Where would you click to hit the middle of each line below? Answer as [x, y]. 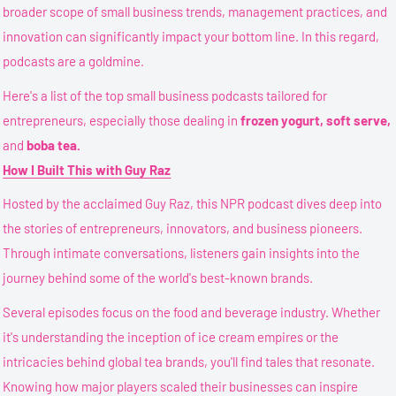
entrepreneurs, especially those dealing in [122, 120]
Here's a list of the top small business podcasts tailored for [165, 95]
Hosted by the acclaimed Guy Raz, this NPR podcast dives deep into [193, 203]
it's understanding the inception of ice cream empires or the [171, 336]
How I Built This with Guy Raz [87, 169]
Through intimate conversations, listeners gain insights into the [182, 253]
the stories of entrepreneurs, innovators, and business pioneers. [183, 228]
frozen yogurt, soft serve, [316, 120]
